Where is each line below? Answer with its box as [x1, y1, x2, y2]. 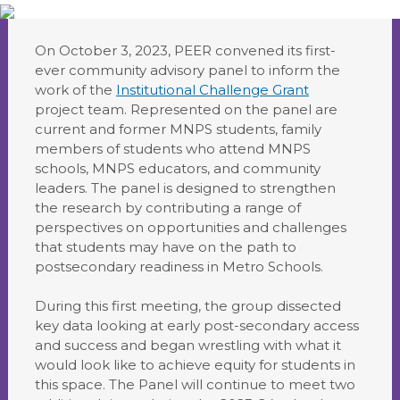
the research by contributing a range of [35, 199, 301, 216]
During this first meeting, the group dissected [35, 297, 341, 314]
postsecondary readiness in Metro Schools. [35, 258, 327, 275]
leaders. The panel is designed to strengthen [35, 179, 336, 196]
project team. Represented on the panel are [35, 101, 337, 118]
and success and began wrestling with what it [35, 337, 341, 354]
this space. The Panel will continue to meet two [35, 376, 355, 393]
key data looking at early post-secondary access [35, 317, 359, 334]
